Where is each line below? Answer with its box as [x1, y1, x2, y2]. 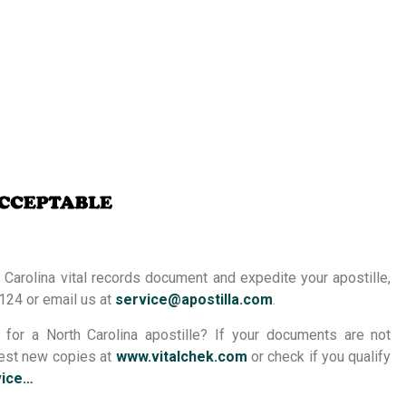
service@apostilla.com [115, 291, 274, 309]
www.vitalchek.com [115, 347, 247, 365]
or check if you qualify [246, 347, 391, 365]
